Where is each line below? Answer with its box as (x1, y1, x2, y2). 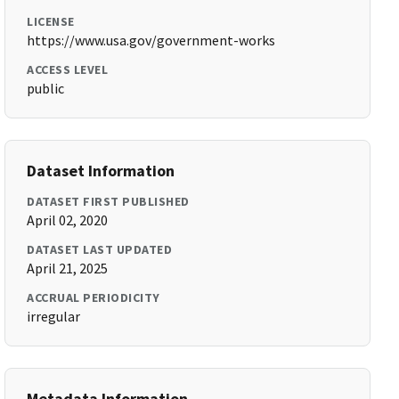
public (27, 79, 65, 97)
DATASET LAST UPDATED (27, 241, 173, 257)
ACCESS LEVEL (27, 61, 109, 77)
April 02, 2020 (27, 211, 109, 229)
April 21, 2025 (27, 259, 109, 277)
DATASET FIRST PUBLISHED (27, 193, 190, 209)
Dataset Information (27, 160, 175, 181)
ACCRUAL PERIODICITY (27, 289, 160, 305)
